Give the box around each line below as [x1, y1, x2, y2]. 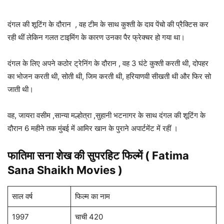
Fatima [152, 149, 189, 162]
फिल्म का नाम [74, 191, 110, 201]
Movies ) [74, 163, 122, 177]
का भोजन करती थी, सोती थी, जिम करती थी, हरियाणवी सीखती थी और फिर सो [7, 71, 211, 81]
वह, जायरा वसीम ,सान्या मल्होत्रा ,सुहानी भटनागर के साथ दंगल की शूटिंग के [7, 110, 205, 120]
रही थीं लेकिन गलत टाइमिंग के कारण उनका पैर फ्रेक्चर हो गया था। [7, 32, 185, 42]
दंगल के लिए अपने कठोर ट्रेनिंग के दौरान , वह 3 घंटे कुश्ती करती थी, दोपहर [7, 58, 208, 68]
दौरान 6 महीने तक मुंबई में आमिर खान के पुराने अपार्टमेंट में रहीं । [7, 123, 178, 133]
